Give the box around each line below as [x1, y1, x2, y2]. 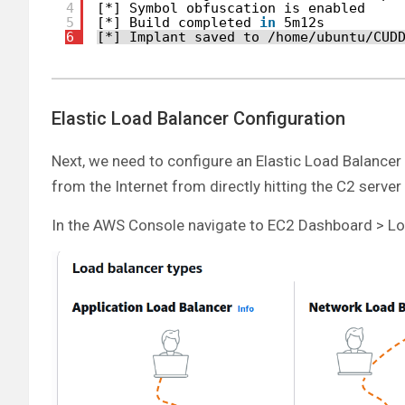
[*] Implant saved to [97, 28, 268, 45]
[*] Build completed [97, 14, 259, 31]
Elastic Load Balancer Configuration [52, 108, 345, 130]
